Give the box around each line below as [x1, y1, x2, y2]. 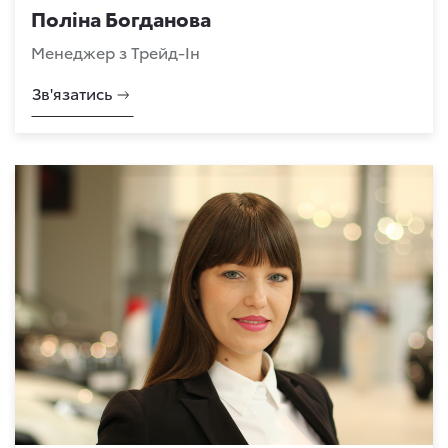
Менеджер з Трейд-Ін [31, 40, 200, 63]
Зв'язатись [32, 81, 113, 104]
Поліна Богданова [31, 4, 211, 32]
